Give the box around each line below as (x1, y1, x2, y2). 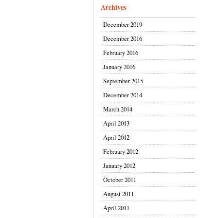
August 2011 (103, 189, 134, 198)
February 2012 (103, 147, 138, 156)
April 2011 (103, 203, 129, 212)
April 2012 (103, 133, 129, 142)
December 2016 (103, 34, 142, 43)
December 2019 (103, 20, 142, 29)
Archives (101, 2, 126, 12)
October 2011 (103, 175, 136, 184)
